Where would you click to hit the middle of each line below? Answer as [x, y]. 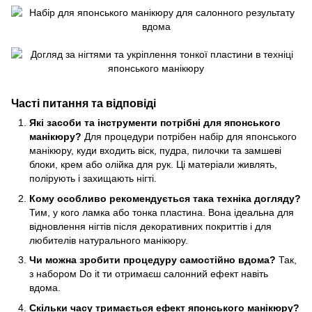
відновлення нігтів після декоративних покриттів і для [150, 226]
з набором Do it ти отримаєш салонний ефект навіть [149, 274]
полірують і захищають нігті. [93, 179]
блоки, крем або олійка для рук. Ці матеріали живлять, [153, 165]
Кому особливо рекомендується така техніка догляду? [165, 198]
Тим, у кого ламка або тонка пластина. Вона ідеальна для [162, 212]
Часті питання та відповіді [84, 103]
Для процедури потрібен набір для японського [189, 137]
